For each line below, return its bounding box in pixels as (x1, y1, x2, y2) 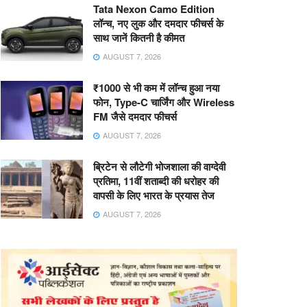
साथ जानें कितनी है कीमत (93, 30, 184, 45)
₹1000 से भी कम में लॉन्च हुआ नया (93, 80, 219, 95)
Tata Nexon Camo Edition (93, 1, 214, 16)
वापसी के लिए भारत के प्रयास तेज (93, 188, 214, 203)
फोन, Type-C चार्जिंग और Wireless (93, 95, 234, 110)
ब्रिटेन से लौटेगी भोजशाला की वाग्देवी (93, 159, 225, 174)
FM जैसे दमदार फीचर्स (93, 109, 177, 124)
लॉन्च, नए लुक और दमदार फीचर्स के (93, 16, 223, 31)
